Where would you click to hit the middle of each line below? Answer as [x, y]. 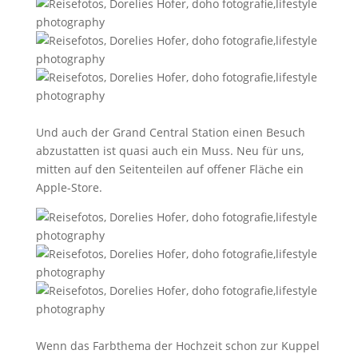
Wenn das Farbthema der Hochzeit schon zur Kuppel [177, 346]
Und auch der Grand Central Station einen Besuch [170, 132]
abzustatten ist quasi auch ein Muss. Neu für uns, [169, 151]
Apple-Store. [69, 187]
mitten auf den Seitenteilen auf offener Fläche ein [169, 169]
